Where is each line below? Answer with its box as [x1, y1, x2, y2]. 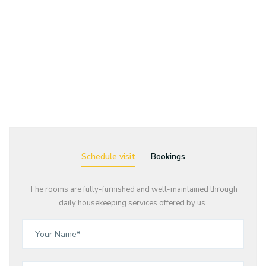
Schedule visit [81, 151, 135, 162]
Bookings [150, 151, 185, 162]
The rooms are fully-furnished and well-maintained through [28, 184, 237, 195]
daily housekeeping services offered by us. [59, 198, 207, 208]
